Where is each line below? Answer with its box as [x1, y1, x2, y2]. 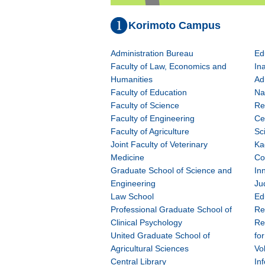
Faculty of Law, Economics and [111, 62, 227, 71]
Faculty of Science [111, 101, 179, 110]
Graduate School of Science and [111, 166, 232, 175]
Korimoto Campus [128, 19, 221, 31]
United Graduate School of [111, 231, 210, 240]
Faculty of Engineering [111, 114, 195, 123]
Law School [111, 192, 154, 201]
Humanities [111, 75, 153, 84]
